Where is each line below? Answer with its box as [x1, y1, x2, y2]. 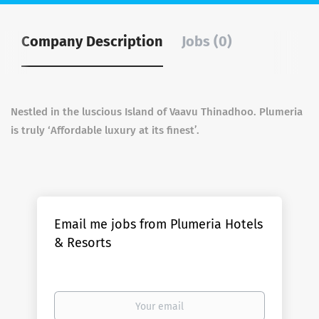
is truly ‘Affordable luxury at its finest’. [11, 124, 199, 137]
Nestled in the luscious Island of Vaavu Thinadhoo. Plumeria [11, 105, 303, 118]
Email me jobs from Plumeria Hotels [54, 216, 263, 232]
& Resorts [54, 235, 112, 251]
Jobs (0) [182, 33, 232, 50]
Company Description [21, 33, 163, 50]
